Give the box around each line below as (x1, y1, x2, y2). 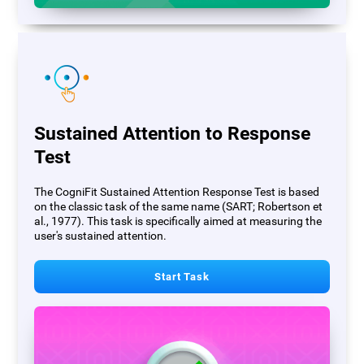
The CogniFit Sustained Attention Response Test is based (34, 184, 320, 199)
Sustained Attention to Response (34, 122, 311, 145)
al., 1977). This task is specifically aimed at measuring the (34, 214, 323, 228)
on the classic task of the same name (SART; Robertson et (34, 199, 323, 214)
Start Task (154, 270, 210, 283)
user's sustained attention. (34, 228, 167, 243)
